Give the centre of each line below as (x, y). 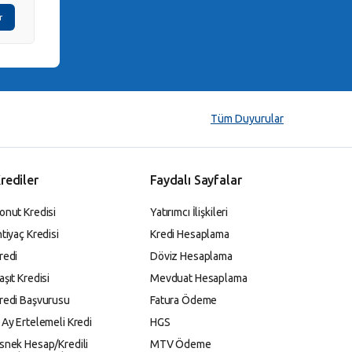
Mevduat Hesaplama (199, 278)
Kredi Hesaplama (190, 234)
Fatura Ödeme (184, 300)
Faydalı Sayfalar (196, 180)
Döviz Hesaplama (191, 256)
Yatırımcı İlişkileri (189, 212)
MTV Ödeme (181, 344)
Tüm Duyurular (247, 119)
